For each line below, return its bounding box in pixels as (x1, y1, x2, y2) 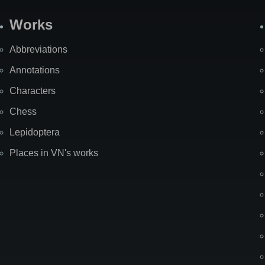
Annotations (9, 65, 60, 76)
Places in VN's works (9, 148, 98, 159)
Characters (9, 86, 56, 96)
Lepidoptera (9, 127, 60, 138)
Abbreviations (9, 44, 67, 55)
